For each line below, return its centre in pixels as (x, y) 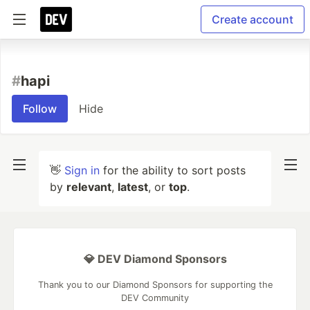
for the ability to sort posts (173, 170)
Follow (40, 109)
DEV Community (155, 298)
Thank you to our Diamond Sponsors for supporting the (155, 285)
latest (133, 187)
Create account (253, 19)
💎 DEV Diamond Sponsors (155, 259)
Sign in (82, 170)
